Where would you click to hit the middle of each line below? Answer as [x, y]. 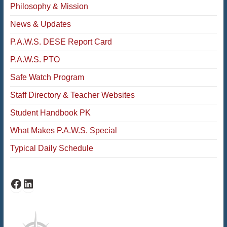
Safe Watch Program [47, 77]
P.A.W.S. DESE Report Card [61, 42]
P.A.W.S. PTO [35, 59]
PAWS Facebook [36, 183]
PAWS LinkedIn [44, 183]
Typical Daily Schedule [51, 148]
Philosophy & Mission [49, 6]
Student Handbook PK [50, 112]
